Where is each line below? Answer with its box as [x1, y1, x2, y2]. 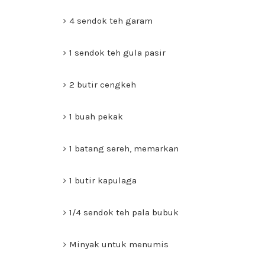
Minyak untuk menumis [69, 239, 169, 250]
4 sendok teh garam [69, 15, 153, 26]
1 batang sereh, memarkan [69, 143, 179, 154]
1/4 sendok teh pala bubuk [69, 207, 179, 218]
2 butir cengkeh [69, 79, 136, 90]
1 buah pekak [69, 111, 123, 122]
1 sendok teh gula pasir [69, 47, 166, 58]
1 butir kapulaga [69, 175, 137, 186]
